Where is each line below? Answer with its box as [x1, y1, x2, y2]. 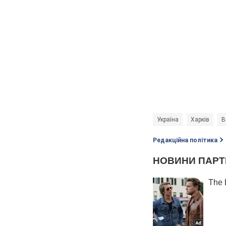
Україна [157, 116, 179, 124]
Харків [191, 116, 209, 124]
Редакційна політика [153, 137, 217, 144]
